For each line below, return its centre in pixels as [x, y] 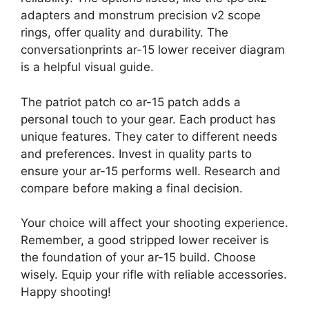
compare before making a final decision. [132, 188]
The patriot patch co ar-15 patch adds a [131, 102]
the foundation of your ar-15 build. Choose [138, 258]
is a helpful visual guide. [87, 67]
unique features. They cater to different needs [149, 136]
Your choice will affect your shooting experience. [154, 223]
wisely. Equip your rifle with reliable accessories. [154, 275]
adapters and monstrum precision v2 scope [141, 16]
